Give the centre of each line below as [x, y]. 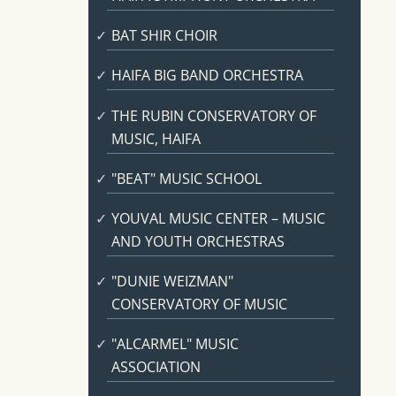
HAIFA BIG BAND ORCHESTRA [207, 76]
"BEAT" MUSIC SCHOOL [186, 178]
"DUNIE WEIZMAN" [172, 282]
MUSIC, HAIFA [156, 138]
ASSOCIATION [156, 367]
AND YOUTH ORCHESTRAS [198, 241]
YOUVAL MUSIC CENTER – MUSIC [218, 218]
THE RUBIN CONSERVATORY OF [213, 115]
